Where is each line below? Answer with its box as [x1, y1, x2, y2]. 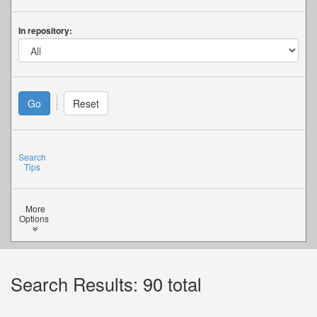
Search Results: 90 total [11, 271, 202, 296]
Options [19, 212, 51, 224]
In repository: [18, 24, 72, 37]
